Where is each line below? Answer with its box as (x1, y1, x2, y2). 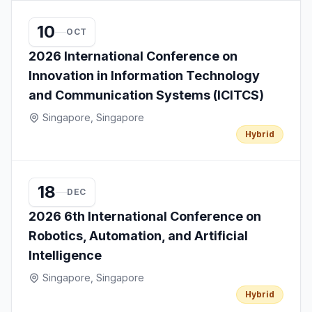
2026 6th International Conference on (29, 209, 261, 224)
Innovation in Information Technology (29, 68, 260, 83)
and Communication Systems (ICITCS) (29, 88, 264, 102)
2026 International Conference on (29, 49, 237, 63)
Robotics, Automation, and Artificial (29, 228, 248, 243)
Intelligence (29, 248, 102, 263)
